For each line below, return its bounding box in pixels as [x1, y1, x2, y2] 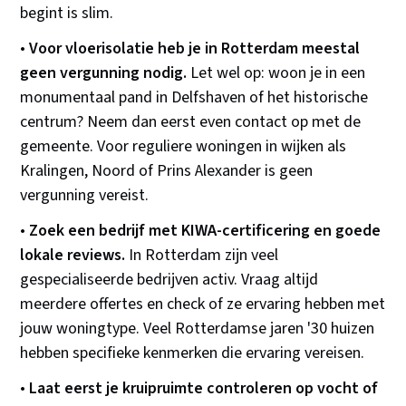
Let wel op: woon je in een [187, 62, 366, 85]
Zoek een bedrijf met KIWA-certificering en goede [29, 219, 382, 243]
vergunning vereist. [20, 184, 150, 208]
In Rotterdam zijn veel [125, 244, 279, 267]
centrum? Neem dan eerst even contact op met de [20, 111, 362, 134]
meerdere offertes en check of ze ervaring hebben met [20, 293, 386, 316]
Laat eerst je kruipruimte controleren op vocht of [29, 377, 379, 401]
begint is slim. [20, 2, 114, 25]
